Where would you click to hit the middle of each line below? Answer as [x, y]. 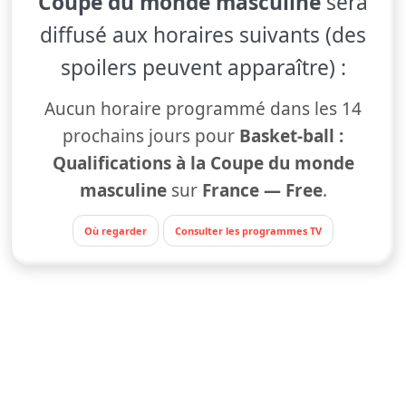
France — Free [262, 190]
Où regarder [116, 230]
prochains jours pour [151, 135]
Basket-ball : [291, 135]
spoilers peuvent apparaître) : [203, 67]
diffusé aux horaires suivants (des [203, 34]
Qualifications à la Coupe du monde [203, 163]
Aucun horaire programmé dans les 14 [203, 108]
